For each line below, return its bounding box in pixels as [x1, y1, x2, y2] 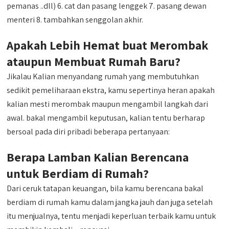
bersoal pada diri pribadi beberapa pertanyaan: [7, 126, 170, 137]
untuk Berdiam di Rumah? [7, 165, 149, 181]
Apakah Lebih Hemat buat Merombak [7, 37, 209, 53]
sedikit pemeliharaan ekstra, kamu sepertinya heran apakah [7, 85, 215, 96]
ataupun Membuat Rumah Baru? [7, 53, 181, 70]
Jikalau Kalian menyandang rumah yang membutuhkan [7, 71, 199, 82]
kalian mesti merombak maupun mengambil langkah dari [7, 99, 209, 109]
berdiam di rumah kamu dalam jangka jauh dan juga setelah [7, 197, 213, 208]
